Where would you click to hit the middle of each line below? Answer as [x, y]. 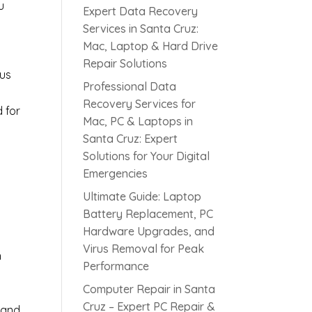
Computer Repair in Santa [149, 289]
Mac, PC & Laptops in [138, 122]
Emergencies [116, 174]
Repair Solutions [125, 64]
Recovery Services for [140, 104]
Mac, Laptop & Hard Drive [151, 46]
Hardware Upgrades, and [149, 232]
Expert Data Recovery [141, 11]
